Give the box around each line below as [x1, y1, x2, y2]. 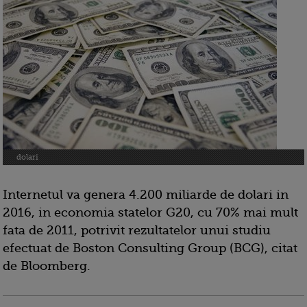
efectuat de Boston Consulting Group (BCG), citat [3, 241, 297, 255]
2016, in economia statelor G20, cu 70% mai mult [3, 206, 298, 219]
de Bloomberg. [3, 259, 90, 273]
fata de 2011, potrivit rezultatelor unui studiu [3, 223, 271, 237]
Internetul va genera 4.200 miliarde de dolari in [3, 188, 288, 201]
